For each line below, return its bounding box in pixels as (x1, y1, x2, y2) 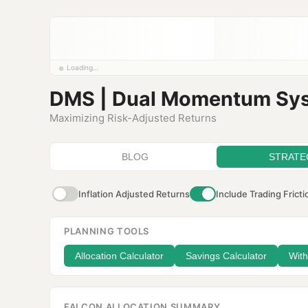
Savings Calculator (186, 250, 267, 262)
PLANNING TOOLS (64, 225, 150, 237)
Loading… (67, 63, 98, 71)
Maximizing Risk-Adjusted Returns (49, 111, 217, 125)
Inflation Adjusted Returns (78, 188, 190, 200)
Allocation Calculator (75, 250, 164, 262)
